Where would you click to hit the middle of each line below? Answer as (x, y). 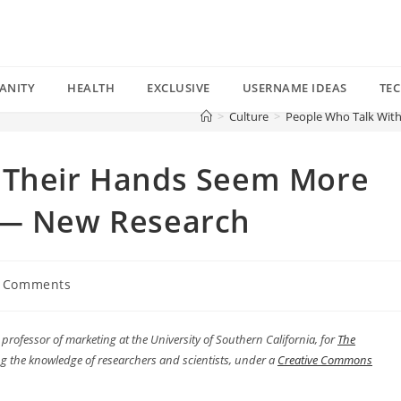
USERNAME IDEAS (294, 88)
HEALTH (91, 88)
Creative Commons (325, 360)
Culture (249, 116)
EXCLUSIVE (179, 88)
